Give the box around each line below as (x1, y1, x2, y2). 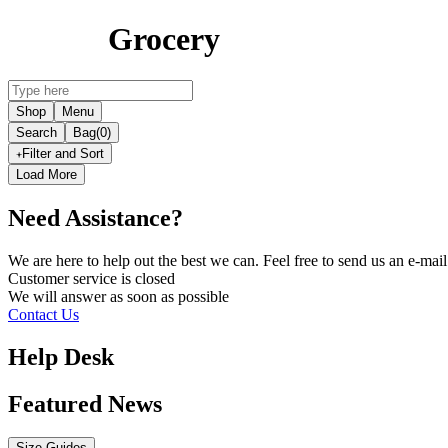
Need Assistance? (8, 204, 183, 231)
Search (16, 124, 57, 140)
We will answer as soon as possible (8, 287, 229, 305)
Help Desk (8, 343, 114, 370)
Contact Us (8, 305, 79, 323)
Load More (16, 166, 77, 182)
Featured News (8, 390, 162, 417)
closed (135, 269, 175, 287)
